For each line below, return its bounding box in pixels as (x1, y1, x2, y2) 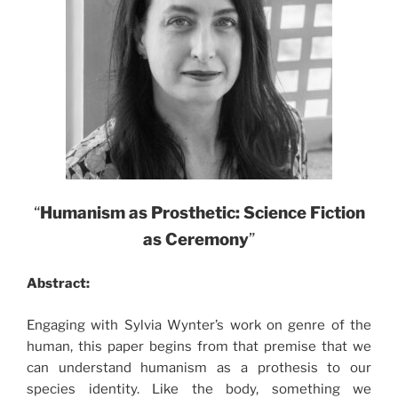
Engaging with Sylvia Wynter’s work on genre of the (27, 316, 371, 333)
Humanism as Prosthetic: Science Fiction (39, 202, 365, 223)
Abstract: (27, 275, 90, 291)
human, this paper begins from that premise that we (27, 338, 371, 354)
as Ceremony (143, 228, 249, 250)
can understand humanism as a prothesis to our (27, 359, 371, 376)
